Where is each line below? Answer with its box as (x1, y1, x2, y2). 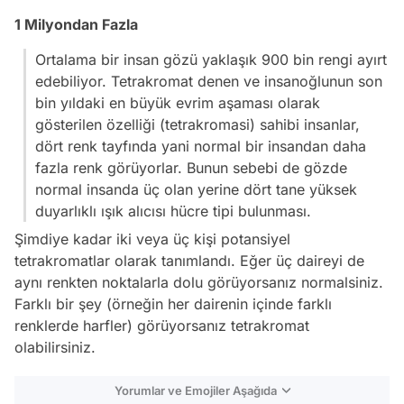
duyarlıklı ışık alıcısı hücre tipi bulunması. (35, 202, 311, 221)
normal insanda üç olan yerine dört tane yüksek (35, 180, 357, 199)
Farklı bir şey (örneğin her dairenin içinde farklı (14, 295, 332, 314)
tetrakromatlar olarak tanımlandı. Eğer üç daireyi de (14, 252, 364, 271)
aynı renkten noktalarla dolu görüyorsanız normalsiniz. (14, 273, 383, 292)
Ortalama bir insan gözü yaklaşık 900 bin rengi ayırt (35, 50, 387, 69)
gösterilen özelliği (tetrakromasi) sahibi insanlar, (35, 115, 360, 134)
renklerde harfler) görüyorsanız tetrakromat (14, 317, 309, 335)
